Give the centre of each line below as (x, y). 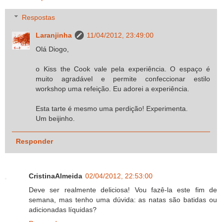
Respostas (39, 18)
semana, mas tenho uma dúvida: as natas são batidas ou (123, 199)
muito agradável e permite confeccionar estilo (123, 79)
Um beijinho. (55, 119)
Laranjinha (54, 35)
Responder (34, 141)
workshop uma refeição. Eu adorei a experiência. (113, 89)
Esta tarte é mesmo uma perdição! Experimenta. (112, 109)
